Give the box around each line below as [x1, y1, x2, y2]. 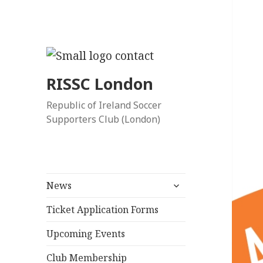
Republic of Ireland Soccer [46, 99, 162, 112]
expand [166, 175, 201, 188]
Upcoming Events [46, 227, 126, 240]
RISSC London [46, 73, 154, 95]
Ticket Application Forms [46, 203, 159, 216]
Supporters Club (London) [46, 113, 161, 126]
